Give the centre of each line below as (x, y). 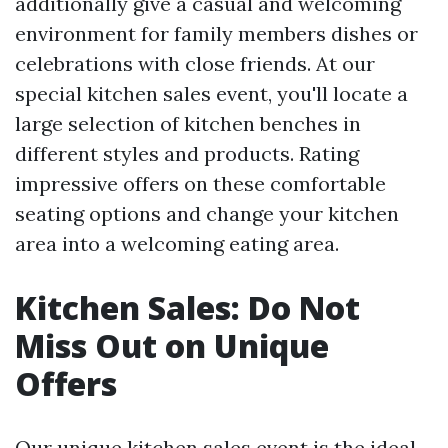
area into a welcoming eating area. (177, 243)
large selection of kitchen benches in (188, 123)
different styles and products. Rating (187, 153)
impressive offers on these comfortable (200, 183)
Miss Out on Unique (172, 345)
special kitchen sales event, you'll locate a (211, 93)
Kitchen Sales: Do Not (187, 307)
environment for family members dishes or (216, 33)
